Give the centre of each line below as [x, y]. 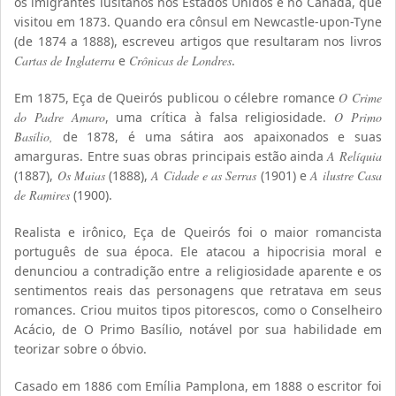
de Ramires [42, 195]
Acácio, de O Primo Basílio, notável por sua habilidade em [198, 330]
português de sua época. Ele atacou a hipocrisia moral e [198, 252]
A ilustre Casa [346, 176]
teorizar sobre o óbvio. [81, 349]
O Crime [360, 98]
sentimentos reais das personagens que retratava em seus [198, 291]
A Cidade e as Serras [204, 176]
